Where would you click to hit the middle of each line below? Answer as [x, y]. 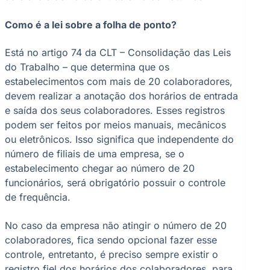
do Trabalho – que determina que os [87, 67]
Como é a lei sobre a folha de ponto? [91, 24]
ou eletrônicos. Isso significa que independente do [119, 140]
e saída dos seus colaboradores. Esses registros [115, 111]
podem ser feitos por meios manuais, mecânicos [115, 125]
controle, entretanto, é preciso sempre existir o [111, 254]
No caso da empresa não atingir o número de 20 [116, 225]
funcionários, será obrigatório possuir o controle [115, 183]
